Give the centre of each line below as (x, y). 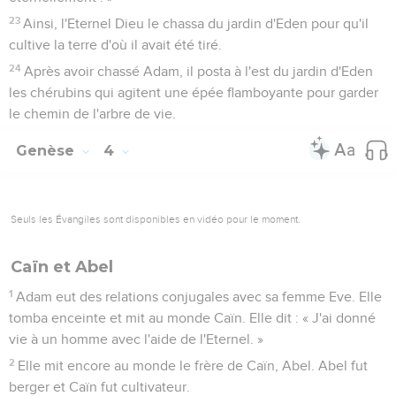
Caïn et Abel (62, 267)
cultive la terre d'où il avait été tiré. (115, 45)
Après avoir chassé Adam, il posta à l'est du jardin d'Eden (199, 71)
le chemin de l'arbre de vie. (92, 114)
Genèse (47, 150)
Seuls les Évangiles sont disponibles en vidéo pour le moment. (156, 219)
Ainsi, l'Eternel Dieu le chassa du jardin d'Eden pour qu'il (196, 23)
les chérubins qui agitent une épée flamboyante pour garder (194, 92)
